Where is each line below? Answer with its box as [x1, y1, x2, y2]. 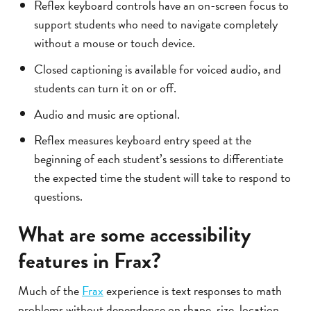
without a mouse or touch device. [33, 33, 195, 52]
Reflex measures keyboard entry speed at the [33, 130, 251, 149]
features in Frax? [18, 245, 161, 278]
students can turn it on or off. [33, 78, 176, 97]
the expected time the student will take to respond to [33, 167, 291, 187]
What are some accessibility [18, 219, 251, 251]
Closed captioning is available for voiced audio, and [33, 59, 281, 78]
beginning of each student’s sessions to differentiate [33, 149, 283, 168]
